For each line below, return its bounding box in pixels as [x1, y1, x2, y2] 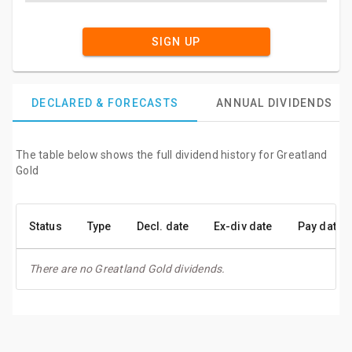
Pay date [298, 220, 343, 233]
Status [29, 220, 62, 233]
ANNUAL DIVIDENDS [216, 97, 332, 109]
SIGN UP [151, 35, 201, 48]
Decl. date [137, 220, 189, 233]
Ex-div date [214, 220, 273, 233]
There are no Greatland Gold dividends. [29, 262, 225, 275]
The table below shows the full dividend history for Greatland [16, 148, 328, 161]
